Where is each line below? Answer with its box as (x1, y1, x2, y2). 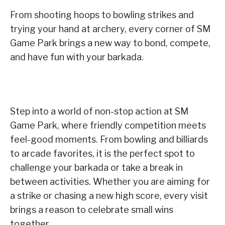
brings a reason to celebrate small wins (10, 204, 173, 215)
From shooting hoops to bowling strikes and (10, 9, 194, 20)
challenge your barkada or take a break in (10, 162, 183, 173)
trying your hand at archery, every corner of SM (10, 23, 210, 34)
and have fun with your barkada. (10, 51, 144, 62)
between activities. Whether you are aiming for (10, 176, 210, 187)
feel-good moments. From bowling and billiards (10, 134, 208, 145)
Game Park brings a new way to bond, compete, (10, 37, 210, 48)
